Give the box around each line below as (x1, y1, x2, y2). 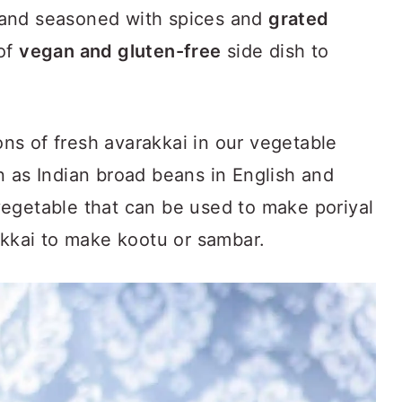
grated (268, 8, 329, 30)
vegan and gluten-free (19, 40, 222, 62)
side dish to (221, 40, 329, 62)
